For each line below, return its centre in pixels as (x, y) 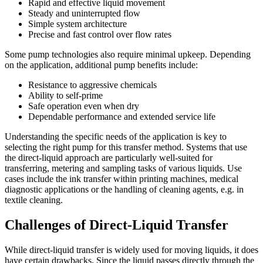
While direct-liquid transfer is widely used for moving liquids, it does (131, 250)
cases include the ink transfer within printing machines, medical (122, 179)
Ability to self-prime (65, 96)
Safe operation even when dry (84, 106)
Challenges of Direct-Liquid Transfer (117, 225)
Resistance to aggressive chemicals (92, 85)
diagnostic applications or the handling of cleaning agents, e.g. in (124, 190)
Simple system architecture (77, 24)
